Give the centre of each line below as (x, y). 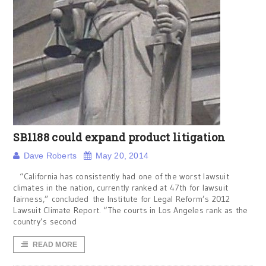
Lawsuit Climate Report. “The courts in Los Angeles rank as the (131, 210)
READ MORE (55, 245)
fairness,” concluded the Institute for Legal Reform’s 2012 (122, 199)
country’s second (45, 221)
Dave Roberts (50, 156)
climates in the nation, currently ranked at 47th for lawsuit (121, 188)
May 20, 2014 (122, 156)
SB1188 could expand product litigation (119, 137)
